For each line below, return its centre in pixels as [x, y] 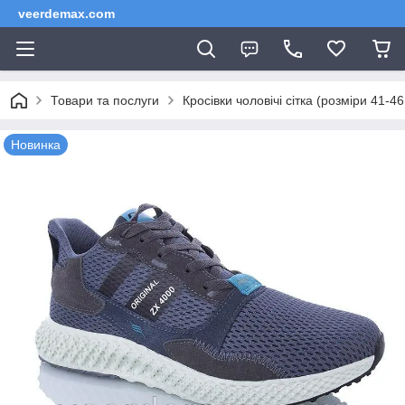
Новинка [36, 145]
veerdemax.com [66, 14]
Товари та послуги [105, 100]
